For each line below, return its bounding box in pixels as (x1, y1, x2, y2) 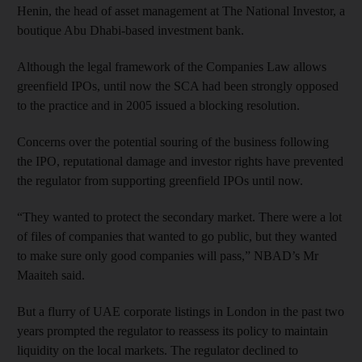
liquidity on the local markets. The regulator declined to (17, 343, 298, 357)
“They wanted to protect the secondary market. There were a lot (17, 209, 342, 224)
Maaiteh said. (17, 267, 85, 282)
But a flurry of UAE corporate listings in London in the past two (17, 304, 344, 318)
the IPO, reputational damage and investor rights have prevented (17, 154, 343, 168)
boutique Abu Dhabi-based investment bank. (17, 23, 244, 37)
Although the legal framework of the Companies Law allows (17, 59, 326, 74)
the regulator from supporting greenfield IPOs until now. (17, 173, 303, 187)
